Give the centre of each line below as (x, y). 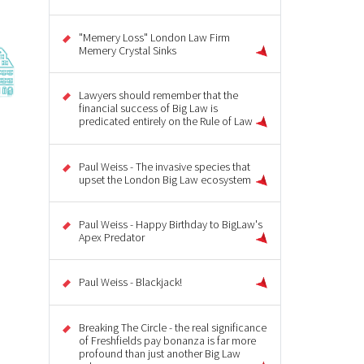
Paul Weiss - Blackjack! (130, 282)
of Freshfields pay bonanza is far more (167, 340)
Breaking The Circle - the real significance (173, 327)
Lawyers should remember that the (158, 95)
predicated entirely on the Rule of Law (166, 121)
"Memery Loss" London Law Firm (154, 37)
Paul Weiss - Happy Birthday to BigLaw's (171, 225)
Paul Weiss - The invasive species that (165, 166)
